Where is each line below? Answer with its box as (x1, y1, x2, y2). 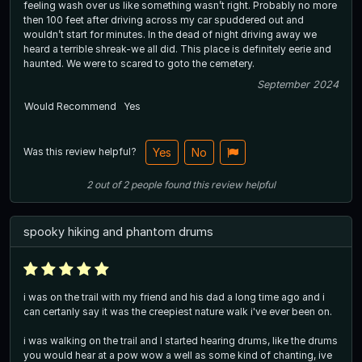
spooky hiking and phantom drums (23, 224, 213, 238)
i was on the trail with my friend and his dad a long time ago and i (23, 291, 325, 304)
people (131, 178, 162, 191)
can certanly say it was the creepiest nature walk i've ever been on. (23, 305, 332, 318)
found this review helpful (164, 178, 276, 191)
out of (92, 178, 123, 191)
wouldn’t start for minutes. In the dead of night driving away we (23, 27, 317, 40)
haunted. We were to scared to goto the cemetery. (23, 57, 255, 69)
